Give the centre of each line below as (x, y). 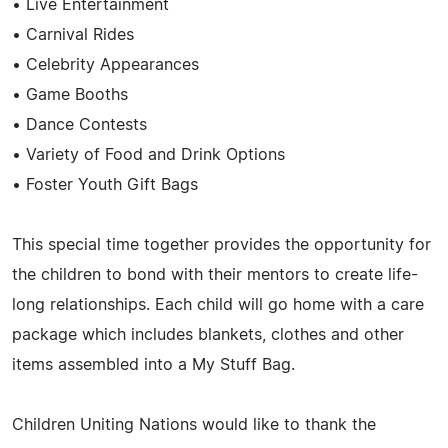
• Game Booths (70, 94)
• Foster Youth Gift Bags (105, 184)
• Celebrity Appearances (105, 64)
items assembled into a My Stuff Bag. (153, 364)
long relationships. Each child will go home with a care (218, 304)
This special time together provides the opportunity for (221, 244)
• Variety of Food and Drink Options (148, 154)
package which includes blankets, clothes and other (208, 334)
